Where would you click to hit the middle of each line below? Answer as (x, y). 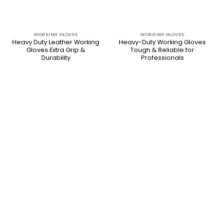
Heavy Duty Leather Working (56, 42)
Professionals (162, 57)
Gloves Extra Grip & (56, 50)
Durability (56, 57)
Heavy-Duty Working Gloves (162, 42)
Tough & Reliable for (162, 50)
